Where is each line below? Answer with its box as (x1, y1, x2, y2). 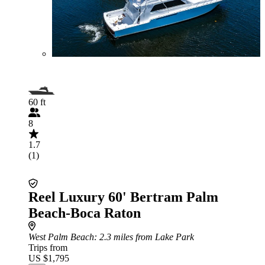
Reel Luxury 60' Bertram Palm (28, 189, 218, 205)
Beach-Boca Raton (28, 205, 141, 221)
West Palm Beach (28, 232, 94, 242)
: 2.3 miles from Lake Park (94, 232, 194, 242)
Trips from (28, 243, 67, 253)
